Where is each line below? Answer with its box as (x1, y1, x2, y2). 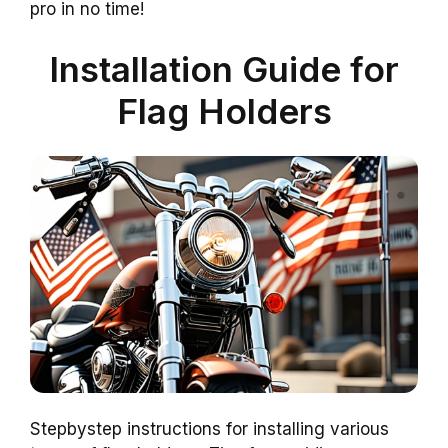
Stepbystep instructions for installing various (30, 418, 389, 439)
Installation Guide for (49, 47, 399, 90)
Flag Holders (116, 89, 332, 132)
